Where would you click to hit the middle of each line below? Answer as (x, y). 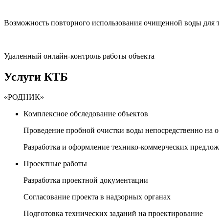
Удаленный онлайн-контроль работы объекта (79, 56)
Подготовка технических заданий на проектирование (113, 214)
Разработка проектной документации (86, 180)
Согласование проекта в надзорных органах (97, 197)
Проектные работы (55, 164)
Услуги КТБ (36, 77)
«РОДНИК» (24, 97)
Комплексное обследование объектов (86, 114)
